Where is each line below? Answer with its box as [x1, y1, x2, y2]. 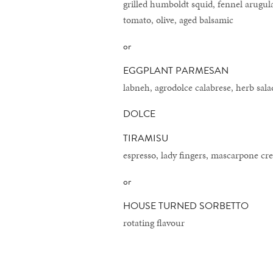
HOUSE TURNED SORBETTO [123, 199, 249, 213]
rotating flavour [123, 216, 185, 230]
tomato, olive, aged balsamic [123, 13, 233, 27]
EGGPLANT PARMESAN [123, 63, 229, 78]
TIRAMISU [123, 131, 168, 146]
